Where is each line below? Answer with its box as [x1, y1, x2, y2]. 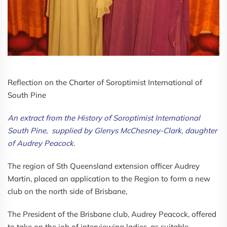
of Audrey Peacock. [8, 138, 81, 148]
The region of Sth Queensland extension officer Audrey [8, 161, 200, 171]
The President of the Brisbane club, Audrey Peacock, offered [8, 209, 216, 219]
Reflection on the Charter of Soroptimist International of [8, 78, 202, 88]
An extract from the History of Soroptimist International [8, 113, 200, 123]
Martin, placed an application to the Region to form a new [8, 174, 210, 184]
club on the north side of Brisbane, [8, 186, 127, 197]
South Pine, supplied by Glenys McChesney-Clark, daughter [8, 126, 217, 136]
